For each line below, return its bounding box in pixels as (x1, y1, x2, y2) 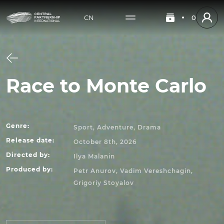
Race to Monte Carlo (6, 74, 206, 97)
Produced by (6, 165, 51, 173)
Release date (6, 136, 52, 144)
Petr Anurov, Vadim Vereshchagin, (73, 167, 193, 174)
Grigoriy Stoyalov (73, 179, 134, 186)
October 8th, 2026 (73, 138, 137, 145)
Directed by (6, 151, 48, 158)
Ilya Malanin (73, 152, 115, 160)
